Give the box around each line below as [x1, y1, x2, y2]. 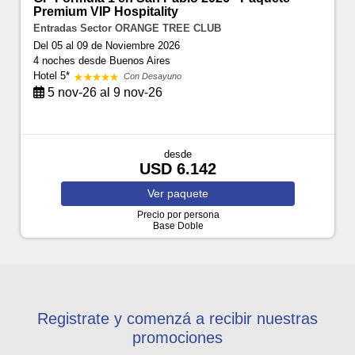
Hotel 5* [33, 70, 74, 82]
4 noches [33, 55, 79, 67]
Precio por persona [136, 209, 219, 221]
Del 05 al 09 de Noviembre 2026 [33, 40, 181, 52]
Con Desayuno [124, 71, 182, 82]
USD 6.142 [139, 160, 216, 178]
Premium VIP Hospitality [33, 5, 179, 19]
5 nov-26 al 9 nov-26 [44, 86, 163, 100]
